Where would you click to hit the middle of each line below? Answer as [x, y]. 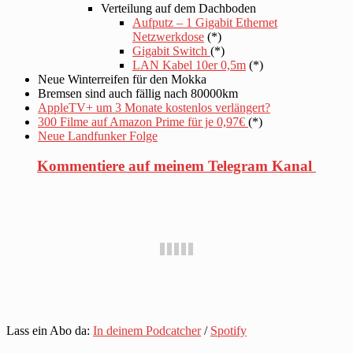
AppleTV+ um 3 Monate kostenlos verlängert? [154, 107]
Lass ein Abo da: [50, 331]
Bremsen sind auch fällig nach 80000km [138, 93]
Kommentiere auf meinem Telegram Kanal [176, 166]
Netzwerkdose [168, 36]
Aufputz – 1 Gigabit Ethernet [205, 22]
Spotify [229, 331]
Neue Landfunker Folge [98, 136]
